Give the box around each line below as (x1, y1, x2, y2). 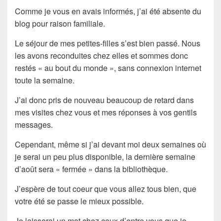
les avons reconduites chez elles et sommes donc (15, 49, 188, 61)
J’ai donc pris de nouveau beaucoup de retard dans (15, 94, 194, 106)
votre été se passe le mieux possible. (15, 195, 144, 207)
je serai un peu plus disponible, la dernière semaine (15, 150, 195, 162)
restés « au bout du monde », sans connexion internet (15, 62, 201, 74)
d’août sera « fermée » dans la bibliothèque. (15, 163, 168, 175)
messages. (15, 118, 53, 130)
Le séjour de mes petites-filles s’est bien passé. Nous (15, 37, 200, 49)
